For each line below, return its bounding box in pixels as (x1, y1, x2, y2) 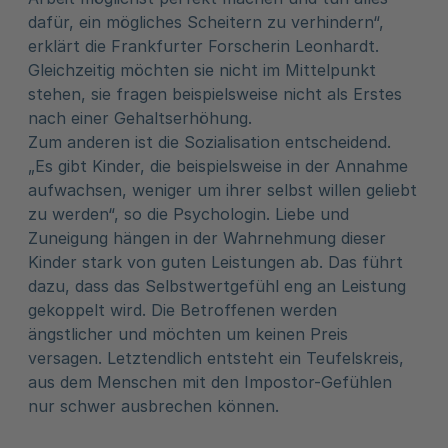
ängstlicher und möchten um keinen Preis (28, 324, 348, 344)
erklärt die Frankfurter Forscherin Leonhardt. (28, 36, 379, 56)
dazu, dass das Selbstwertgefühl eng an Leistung (28, 276, 406, 296)
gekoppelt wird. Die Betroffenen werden (28, 300, 337, 320)
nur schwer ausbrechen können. (28, 396, 279, 416)
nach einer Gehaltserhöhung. (28, 108, 267, 128)
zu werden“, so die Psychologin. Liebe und (28, 204, 349, 224)
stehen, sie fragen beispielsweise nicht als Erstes (28, 84, 402, 104)
